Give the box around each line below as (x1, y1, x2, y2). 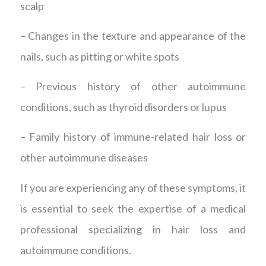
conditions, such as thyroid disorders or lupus (20, 100, 227, 114)
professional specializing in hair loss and (20, 222, 246, 236)
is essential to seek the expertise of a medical (20, 201, 246, 215)
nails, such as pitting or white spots (20, 49, 179, 63)
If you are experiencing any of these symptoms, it (20, 180, 246, 194)
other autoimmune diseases (20, 151, 148, 164)
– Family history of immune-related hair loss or (20, 130, 246, 144)
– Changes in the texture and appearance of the (20, 28, 246, 42)
